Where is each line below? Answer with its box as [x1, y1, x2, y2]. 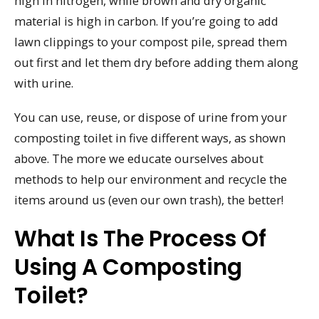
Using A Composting [14, 251, 242, 283]
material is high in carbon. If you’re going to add [14, 12, 278, 29]
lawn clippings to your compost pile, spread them [14, 33, 287, 50]
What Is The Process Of [14, 222, 266, 254]
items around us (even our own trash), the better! [14, 192, 283, 209]
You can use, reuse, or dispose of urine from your [14, 109, 287, 126]
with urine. [14, 74, 73, 91]
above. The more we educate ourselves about [14, 150, 263, 167]
